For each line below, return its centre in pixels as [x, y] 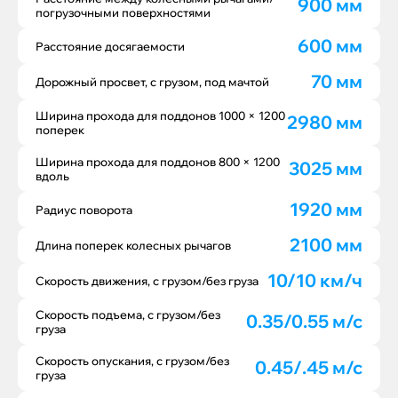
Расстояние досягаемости [110, 46]
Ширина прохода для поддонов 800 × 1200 [158, 162]
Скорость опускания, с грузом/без [132, 361]
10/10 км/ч [315, 280]
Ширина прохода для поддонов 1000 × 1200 [160, 115]
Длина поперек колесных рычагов [133, 245]
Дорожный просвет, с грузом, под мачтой [152, 82]
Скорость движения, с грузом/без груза [147, 281]
